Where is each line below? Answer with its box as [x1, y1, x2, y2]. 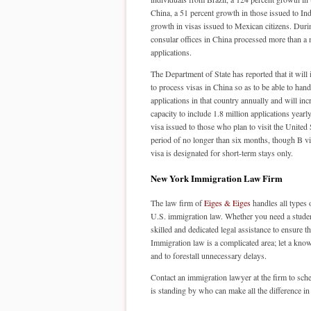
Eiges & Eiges [204, 197, 251, 208]
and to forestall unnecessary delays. [151, 250, 267, 261]
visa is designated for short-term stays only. [151, 147, 293, 158]
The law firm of [151, 197, 204, 208]
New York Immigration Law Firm [151, 171, 283, 185]
